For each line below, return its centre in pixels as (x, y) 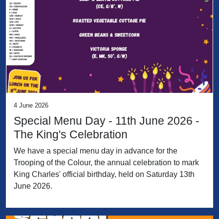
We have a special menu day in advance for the (96, 151)
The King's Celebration (71, 135)
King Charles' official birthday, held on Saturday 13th (104, 175)
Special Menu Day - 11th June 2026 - (107, 121)
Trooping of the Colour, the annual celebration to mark (106, 163)
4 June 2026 (31, 106)
